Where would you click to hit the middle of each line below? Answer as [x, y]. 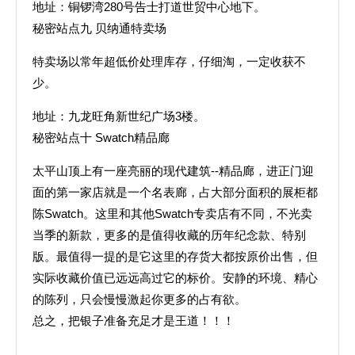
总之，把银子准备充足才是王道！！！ [134, 321]
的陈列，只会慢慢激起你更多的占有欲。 [139, 299]
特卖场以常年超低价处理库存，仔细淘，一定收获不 [169, 61]
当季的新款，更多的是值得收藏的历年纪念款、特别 [169, 235]
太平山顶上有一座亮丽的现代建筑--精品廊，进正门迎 [173, 171]
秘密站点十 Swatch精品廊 [101, 137]
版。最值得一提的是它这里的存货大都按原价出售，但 [175, 256]
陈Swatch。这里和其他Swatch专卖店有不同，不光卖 [172, 214]
